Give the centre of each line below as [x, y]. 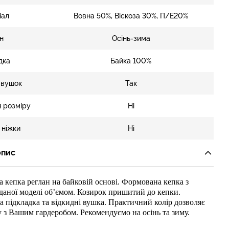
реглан [38, 182]
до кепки [162, 192]
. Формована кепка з [153, 182]
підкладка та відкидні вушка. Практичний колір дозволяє [105, 202]
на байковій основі [84, 182]
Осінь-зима [131, 38]
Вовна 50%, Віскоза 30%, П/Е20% [131, 16]
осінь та [157, 212]
